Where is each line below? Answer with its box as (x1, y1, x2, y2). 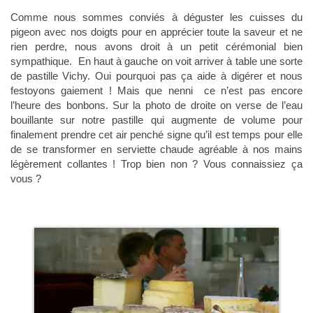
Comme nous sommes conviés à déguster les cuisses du (10, 11, 303, 24)
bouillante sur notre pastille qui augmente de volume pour (10, 114, 303, 126)
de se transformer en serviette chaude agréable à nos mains (10, 143, 303, 156)
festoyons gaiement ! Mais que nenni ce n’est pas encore (10, 85, 303, 97)
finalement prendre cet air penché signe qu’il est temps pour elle (10, 129, 303, 141)
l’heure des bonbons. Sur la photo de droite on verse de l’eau (10, 99, 303, 112)
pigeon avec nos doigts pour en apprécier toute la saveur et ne (10, 26, 303, 38)
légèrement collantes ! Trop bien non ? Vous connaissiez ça (10, 158, 303, 170)
